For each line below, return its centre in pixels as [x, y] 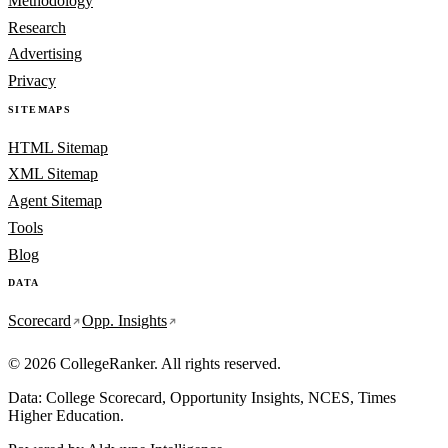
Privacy [32, 81]
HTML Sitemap [58, 147]
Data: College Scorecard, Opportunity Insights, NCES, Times [202, 397]
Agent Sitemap [55, 201]
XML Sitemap [53, 174]
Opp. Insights [124, 321]
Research [37, 27]
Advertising [45, 54]
